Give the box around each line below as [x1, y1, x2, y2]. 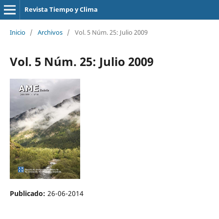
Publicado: [9, 188, 47, 198]
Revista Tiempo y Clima [24, 5, 98, 14]
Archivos [37, 27, 63, 37]
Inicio [9, 27, 25, 37]
